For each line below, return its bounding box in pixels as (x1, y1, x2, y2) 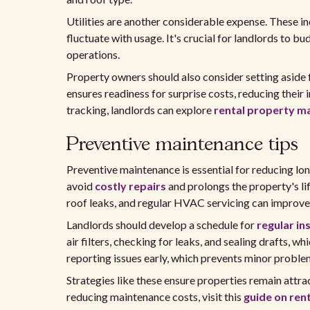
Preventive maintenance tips (66, 136, 298, 154)
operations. (66, 48, 120, 61)
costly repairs (95, 179, 166, 192)
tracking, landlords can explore (66, 103, 214, 116)
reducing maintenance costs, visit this (66, 290, 244, 303)
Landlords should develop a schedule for (66, 218, 257, 231)
